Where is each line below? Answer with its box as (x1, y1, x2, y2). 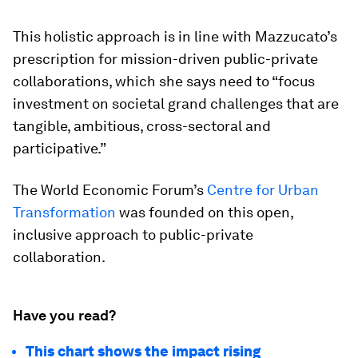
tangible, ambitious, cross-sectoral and (13, 117, 271, 134)
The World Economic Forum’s (13, 181, 207, 198)
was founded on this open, (116, 204, 293, 221)
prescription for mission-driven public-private (13, 50, 318, 67)
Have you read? (13, 307, 116, 324)
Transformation (13, 204, 116, 221)
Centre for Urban (207, 181, 319, 198)
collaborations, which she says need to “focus (13, 73, 315, 89)
